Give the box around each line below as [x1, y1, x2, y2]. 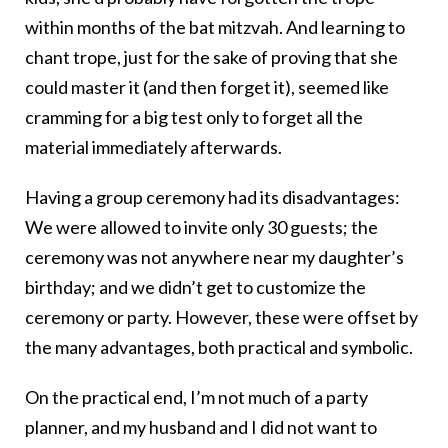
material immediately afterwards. [25, 136, 282, 159]
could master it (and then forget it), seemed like [25, 76, 389, 99]
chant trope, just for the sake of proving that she [25, 46, 398, 69]
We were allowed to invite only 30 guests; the [25, 216, 378, 239]
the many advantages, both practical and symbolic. [25, 336, 413, 359]
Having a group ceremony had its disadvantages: [25, 186, 400, 209]
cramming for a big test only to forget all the [25, 106, 363, 129]
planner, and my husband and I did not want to [25, 416, 377, 439]
